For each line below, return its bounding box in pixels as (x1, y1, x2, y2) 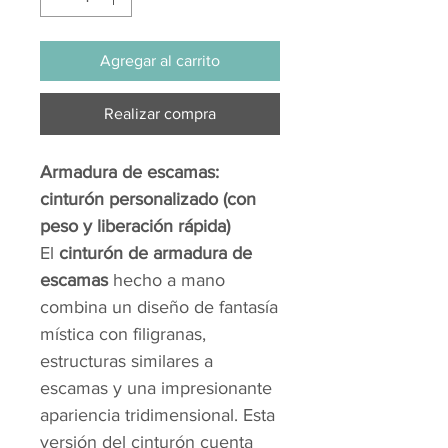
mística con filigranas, (40, 324, 206, 345)
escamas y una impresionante (40, 378, 272, 399)
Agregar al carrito (100, 52, 220, 70)
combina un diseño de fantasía (40, 297, 278, 318)
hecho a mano (108, 270, 225, 291)
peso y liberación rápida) (40, 216, 230, 237)
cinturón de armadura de (59, 243, 252, 264)
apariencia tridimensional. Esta (40, 405, 275, 426)
